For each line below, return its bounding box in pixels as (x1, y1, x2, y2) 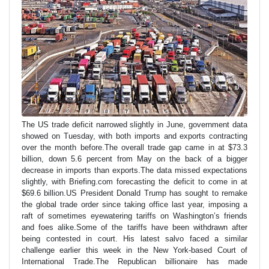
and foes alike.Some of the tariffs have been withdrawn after (22, 223, 247, 232)
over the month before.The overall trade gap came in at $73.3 (22, 143, 247, 153)
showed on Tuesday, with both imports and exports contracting (22, 131, 247, 141)
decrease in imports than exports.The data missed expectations (22, 166, 247, 175)
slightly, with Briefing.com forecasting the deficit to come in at (22, 177, 247, 187)
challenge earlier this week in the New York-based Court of (22, 246, 247, 255)
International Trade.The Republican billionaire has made (22, 257, 247, 267)
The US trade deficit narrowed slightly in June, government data (22, 120, 247, 130)
